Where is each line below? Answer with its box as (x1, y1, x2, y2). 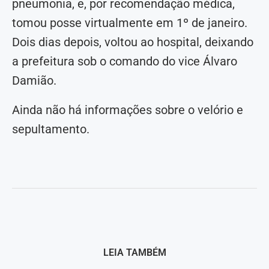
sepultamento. (12, 122, 89, 137)
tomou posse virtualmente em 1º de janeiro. (12, 16, 247, 31)
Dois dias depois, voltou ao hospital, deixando (12, 35, 253, 50)
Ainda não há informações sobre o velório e (12, 103, 243, 118)
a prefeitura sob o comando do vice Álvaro (12, 54, 237, 69)
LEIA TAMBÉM (103, 247, 166, 259)
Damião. (12, 73, 56, 88)
